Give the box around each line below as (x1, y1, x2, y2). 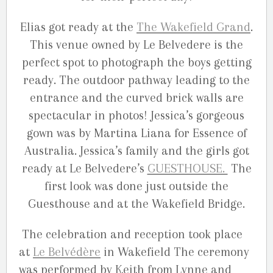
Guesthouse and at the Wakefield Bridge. (28, 196, 245, 211)
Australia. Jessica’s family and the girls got (24, 143, 249, 158)
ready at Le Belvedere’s (21, 161, 147, 175)
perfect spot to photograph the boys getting (21, 55, 252, 69)
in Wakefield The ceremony (101, 245, 249, 260)
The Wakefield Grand (136, 19, 250, 34)
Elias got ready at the (20, 19, 136, 34)
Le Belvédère (33, 245, 101, 260)
